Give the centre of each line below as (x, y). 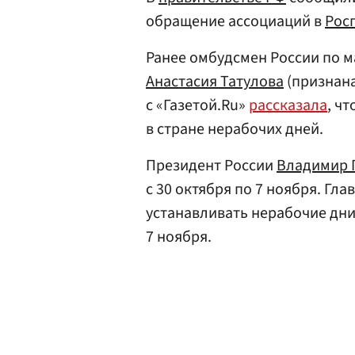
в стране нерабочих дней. (235, 129)
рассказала (288, 105)
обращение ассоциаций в (235, 21)
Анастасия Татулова (215, 82)
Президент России (211, 166)
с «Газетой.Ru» (197, 105)
